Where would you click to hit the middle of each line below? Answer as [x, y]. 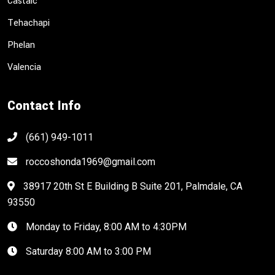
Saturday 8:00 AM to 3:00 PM [87, 251]
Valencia [24, 67]
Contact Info [44, 106]
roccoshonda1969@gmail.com [89, 161]
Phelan [21, 45]
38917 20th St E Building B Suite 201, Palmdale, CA [132, 186]
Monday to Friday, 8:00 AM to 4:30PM [105, 227]
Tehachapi [29, 23]
